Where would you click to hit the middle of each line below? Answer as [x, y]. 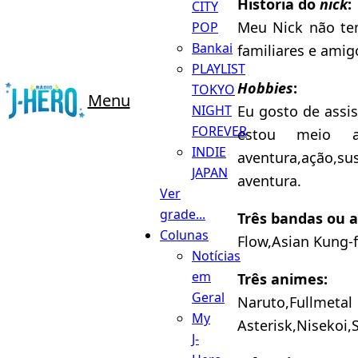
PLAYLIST [219, 68]
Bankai [212, 48]
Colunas [184, 235]
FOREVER [219, 131]
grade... [183, 214]
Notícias [216, 255]
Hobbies [265, 88]
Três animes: [282, 278]
